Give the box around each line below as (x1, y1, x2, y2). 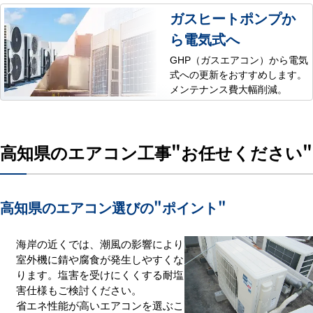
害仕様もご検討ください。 (15, 282, 142, 298)
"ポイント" (154, 197, 226, 218)
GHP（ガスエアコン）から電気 (170, 52, 309, 67)
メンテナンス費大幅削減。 (170, 82, 288, 96)
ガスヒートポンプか (170, 8, 296, 29)
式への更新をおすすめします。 (170, 67, 307, 82)
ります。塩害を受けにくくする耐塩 (15, 267, 184, 282)
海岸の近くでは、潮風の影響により (15, 236, 184, 252)
